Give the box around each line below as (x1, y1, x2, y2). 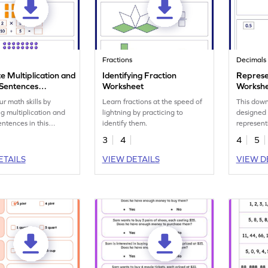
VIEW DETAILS (102, 154, 160, 164)
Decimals (236, 56, 267, 64)
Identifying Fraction (102, 71, 177, 80)
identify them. (102, 119, 148, 127)
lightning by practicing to (102, 108, 184, 117)
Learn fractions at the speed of (102, 98, 203, 106)
